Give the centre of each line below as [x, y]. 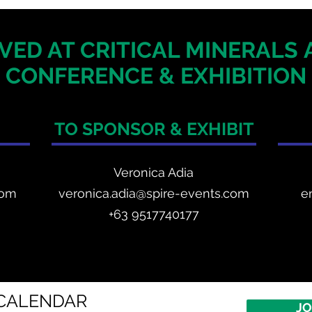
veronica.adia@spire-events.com [154, 193]
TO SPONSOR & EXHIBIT [154, 129]
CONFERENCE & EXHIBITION [156, 76]
